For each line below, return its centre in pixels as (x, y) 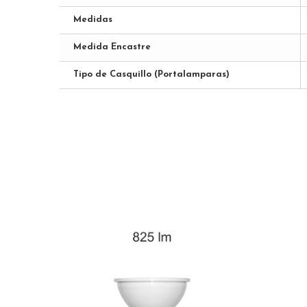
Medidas (93, 19)
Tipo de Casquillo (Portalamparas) (151, 74)
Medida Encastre (112, 47)
